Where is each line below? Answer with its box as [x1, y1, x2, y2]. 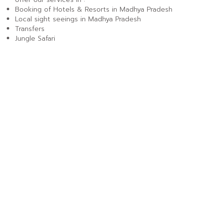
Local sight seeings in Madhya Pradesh [15, 14, 141, 24]
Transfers [15, 24, 45, 34]
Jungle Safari [15, 33, 56, 44]
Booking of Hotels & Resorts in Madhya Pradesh [15, 4, 173, 15]
